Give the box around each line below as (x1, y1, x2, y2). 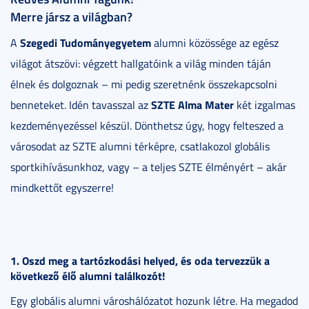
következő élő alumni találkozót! (10, 267, 165, 283)
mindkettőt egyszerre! (10, 179, 114, 195)
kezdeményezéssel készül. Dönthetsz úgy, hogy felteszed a (10, 117, 283, 133)
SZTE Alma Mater (151, 96, 234, 112)
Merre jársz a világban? (10, 7, 132, 26)
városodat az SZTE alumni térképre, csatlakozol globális (10, 138, 270, 154)
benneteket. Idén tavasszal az (10, 97, 151, 112)
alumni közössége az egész (151, 34, 279, 50)
